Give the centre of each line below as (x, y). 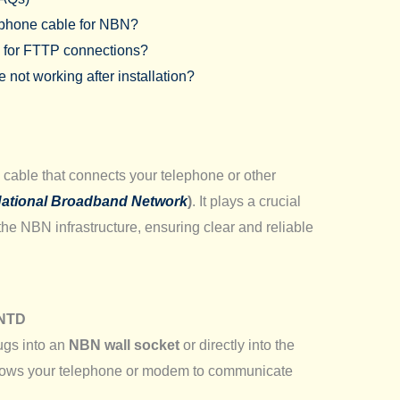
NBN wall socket (124, 346)
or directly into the (237, 346)
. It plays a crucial (246, 202)
